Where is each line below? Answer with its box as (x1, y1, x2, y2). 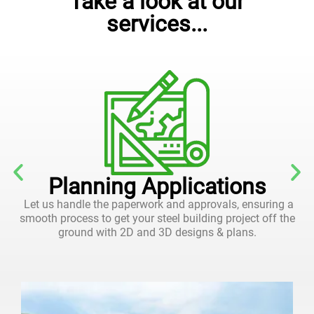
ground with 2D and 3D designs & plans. (57, 226, 257, 240)
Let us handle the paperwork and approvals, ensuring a (20, 198, 294, 212)
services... (107, 11, 207, 38)
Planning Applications (48, 173, 266, 200)
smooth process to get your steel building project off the (19, 212, 295, 226)
